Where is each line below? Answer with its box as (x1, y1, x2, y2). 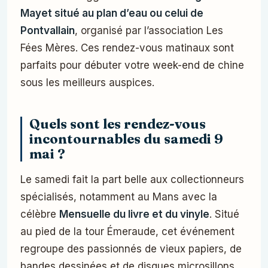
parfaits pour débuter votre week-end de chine (20, 59, 244, 72)
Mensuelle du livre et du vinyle (59, 208, 209, 221)
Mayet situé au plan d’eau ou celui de (20, 7, 203, 20)
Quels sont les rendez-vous (29, 116, 206, 133)
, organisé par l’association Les (75, 25, 223, 37)
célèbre (20, 208, 59, 221)
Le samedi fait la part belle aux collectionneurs (20, 173, 244, 186)
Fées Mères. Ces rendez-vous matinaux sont (20, 42, 234, 54)
